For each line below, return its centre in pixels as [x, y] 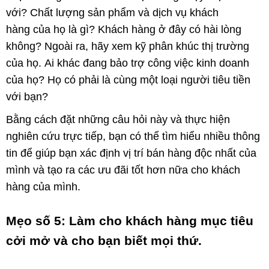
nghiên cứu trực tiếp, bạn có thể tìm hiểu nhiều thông [133, 137]
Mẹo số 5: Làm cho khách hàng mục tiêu [130, 221]
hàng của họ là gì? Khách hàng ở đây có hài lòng [124, 30]
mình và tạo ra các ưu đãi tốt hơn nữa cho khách [123, 170]
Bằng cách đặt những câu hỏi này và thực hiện [118, 120]
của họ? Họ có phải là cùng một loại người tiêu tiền [128, 80]
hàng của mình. [43, 187]
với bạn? [29, 97]
